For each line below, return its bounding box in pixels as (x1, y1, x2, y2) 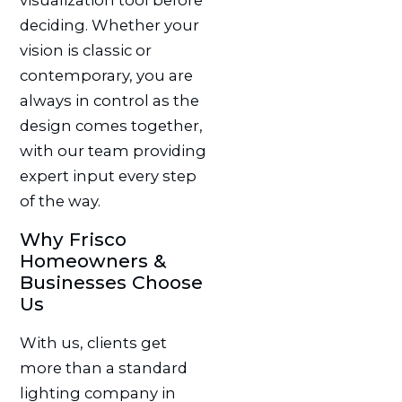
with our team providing (19, 142, 206, 161)
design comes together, (19, 117, 203, 135)
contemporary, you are (19, 66, 193, 85)
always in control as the (19, 92, 199, 110)
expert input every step (19, 167, 197, 186)
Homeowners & (19, 249, 166, 273)
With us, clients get (19, 333, 167, 352)
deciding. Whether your (19, 16, 199, 35)
